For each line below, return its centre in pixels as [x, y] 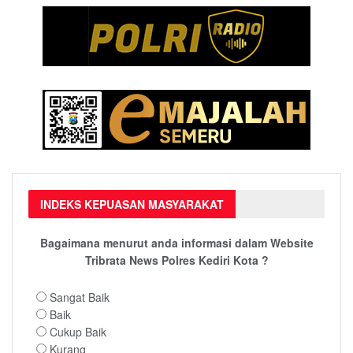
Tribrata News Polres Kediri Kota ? [176, 260]
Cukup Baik [78, 331]
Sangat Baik [80, 297]
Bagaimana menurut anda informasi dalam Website [176, 243]
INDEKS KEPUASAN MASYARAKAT [132, 204]
